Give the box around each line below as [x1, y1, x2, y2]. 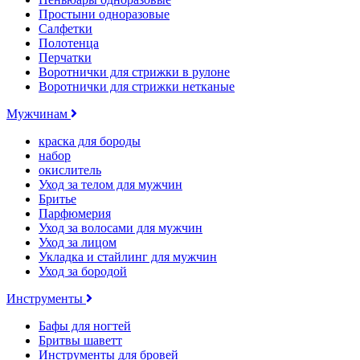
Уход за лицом [39, 235, 117, 249]
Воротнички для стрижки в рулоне [39, 64, 230, 79]
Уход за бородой [39, 264, 127, 278]
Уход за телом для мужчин [39, 177, 182, 191]
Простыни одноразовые [39, 6, 170, 21]
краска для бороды [39, 133, 141, 148]
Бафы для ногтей [39, 318, 131, 333]
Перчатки [39, 50, 92, 64]
